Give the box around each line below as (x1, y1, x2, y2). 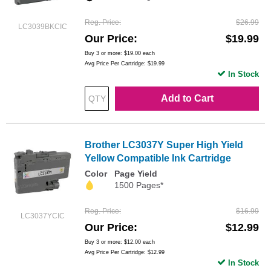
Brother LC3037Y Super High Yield (85, 139, 243, 150)
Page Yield (114, 168, 157, 178)
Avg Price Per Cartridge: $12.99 (85, 249, 165, 255)
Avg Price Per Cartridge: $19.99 (85, 60, 165, 67)
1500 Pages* (114, 180, 163, 190)
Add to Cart (160, 93, 214, 103)
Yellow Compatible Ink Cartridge (85, 152, 231, 163)
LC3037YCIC (20, 211, 65, 220)
